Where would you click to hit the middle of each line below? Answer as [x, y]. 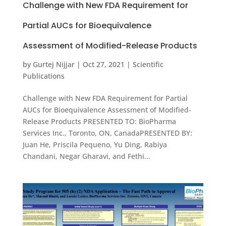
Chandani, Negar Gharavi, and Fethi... [86, 156]
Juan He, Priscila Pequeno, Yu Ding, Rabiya [95, 145]
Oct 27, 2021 [103, 65]
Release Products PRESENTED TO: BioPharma [99, 122]
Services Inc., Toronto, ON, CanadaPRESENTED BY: [107, 133]
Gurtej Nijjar [53, 65]
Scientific [148, 65]
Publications [43, 76]
